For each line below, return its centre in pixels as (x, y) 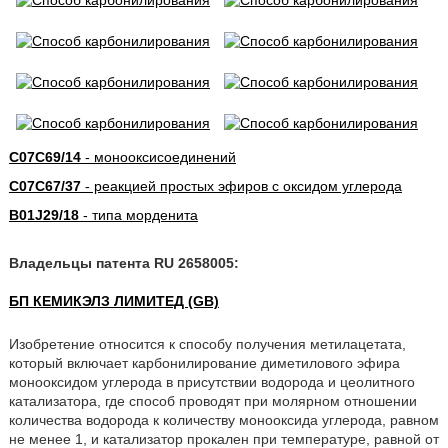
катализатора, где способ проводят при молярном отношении (212, 401)
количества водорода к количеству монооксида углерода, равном (223, 420)
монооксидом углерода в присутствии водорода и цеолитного (211, 382)
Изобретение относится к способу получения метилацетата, (207, 344)
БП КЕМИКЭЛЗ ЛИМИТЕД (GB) (113, 301)
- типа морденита (138, 215)
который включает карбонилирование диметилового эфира (204, 363)
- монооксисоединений (158, 157)
